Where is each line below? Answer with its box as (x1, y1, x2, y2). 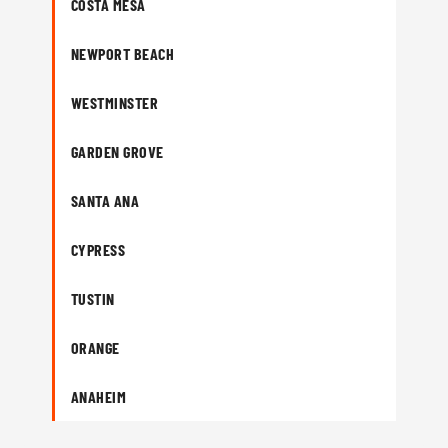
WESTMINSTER (71, 93, 159, 112)
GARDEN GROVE (71, 142, 164, 161)
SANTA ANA (71, 191, 140, 210)
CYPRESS (71, 240, 126, 259)
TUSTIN (71, 289, 115, 308)
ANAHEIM (71, 387, 127, 406)
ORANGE (71, 338, 120, 357)
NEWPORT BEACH (71, 44, 175, 63)
